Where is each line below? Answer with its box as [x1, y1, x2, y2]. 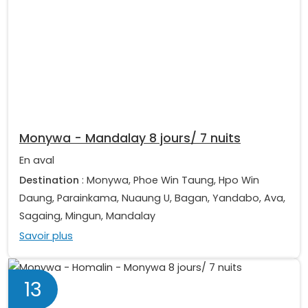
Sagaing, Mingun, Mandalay [19, 209, 155, 223]
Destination [19, 173, 79, 188]
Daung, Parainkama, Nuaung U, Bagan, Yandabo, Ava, [19, 191, 285, 206]
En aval [19, 153, 54, 168]
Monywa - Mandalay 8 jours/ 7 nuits [19, 130, 241, 147]
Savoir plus [19, 229, 73, 243]
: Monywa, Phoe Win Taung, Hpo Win [79, 173, 259, 188]
